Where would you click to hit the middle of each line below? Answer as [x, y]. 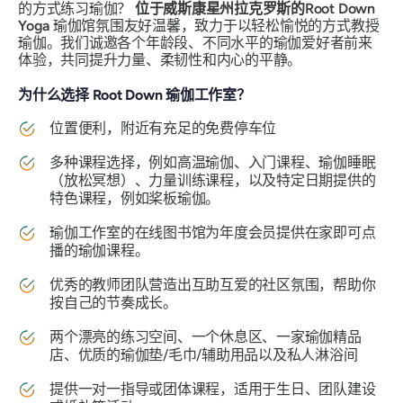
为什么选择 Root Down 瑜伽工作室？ [134, 94]
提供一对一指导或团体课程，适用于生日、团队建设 [213, 389]
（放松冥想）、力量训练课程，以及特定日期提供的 [213, 180]
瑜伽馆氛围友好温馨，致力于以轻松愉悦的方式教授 [216, 25]
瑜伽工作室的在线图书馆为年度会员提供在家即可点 [213, 232]
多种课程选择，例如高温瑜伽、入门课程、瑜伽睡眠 [213, 162]
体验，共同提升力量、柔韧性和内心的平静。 [160, 59]
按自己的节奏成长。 [113, 302]
